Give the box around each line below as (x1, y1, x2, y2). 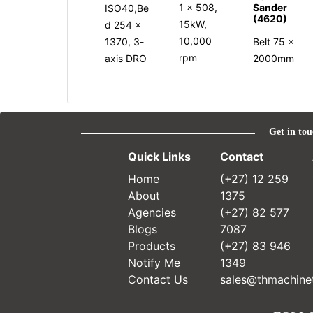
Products (127, 238, 175, 253)
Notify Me (127, 255, 180, 270)
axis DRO (105, 52, 147, 64)
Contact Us (127, 272, 188, 286)
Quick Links (127, 149, 191, 163)
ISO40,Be (105, 1, 149, 14)
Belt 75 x (253, 35, 295, 48)
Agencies (127, 205, 176, 219)
